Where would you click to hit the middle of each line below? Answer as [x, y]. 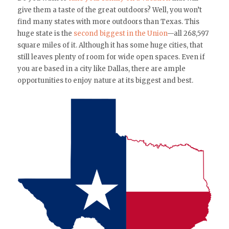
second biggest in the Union [120, 33]
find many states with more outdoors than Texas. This [108, 21]
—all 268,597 [188, 33]
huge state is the [45, 33]
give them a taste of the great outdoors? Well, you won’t [109, 10]
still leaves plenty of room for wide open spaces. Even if [111, 57]
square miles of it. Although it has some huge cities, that [110, 45]
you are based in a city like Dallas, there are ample [101, 68]
